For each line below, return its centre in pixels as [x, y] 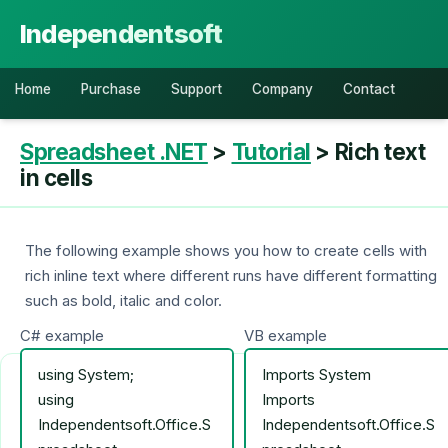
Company [282, 89]
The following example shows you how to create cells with [226, 250]
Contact [369, 89]
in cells [56, 177]
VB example [285, 335]
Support [196, 89]
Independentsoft [121, 33]
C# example [62, 335]
